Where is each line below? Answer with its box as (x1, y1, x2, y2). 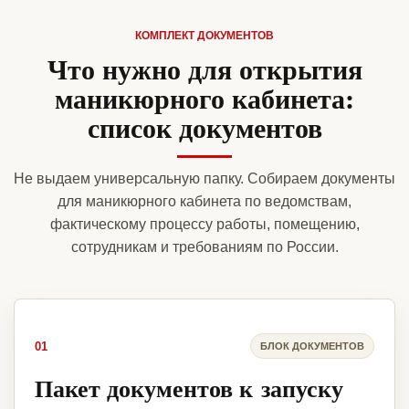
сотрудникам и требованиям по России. (70, 239, 339, 256)
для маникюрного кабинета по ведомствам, (58, 194, 351, 210)
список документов (87, 107, 322, 148)
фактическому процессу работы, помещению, (49, 216, 360, 233)
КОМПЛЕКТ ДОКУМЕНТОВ (135, 29, 274, 43)
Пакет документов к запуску (35, 371, 343, 406)
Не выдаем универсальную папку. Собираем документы (14, 171, 395, 187)
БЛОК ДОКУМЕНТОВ (260, 340, 364, 351)
